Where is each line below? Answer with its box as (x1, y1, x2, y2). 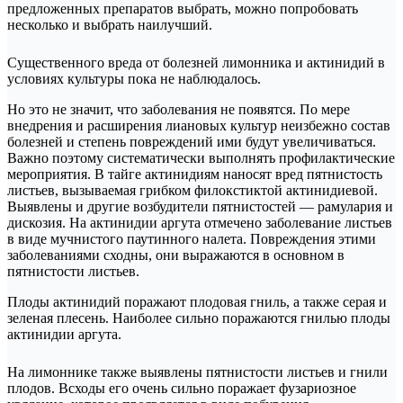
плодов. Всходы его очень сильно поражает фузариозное (7, 380, 356, 396)
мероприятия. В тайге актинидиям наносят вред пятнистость (7, 166, 382, 182)
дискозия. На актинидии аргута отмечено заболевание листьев (7, 214, 392, 230)
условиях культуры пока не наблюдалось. (7, 70, 261, 86)
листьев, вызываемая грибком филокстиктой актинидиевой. (7, 182, 378, 198)
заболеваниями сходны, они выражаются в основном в (7, 246, 345, 263)
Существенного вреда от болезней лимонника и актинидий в (7, 54, 385, 70)
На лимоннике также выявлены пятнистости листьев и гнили (7, 363, 388, 380)
